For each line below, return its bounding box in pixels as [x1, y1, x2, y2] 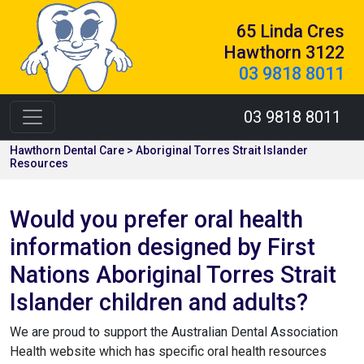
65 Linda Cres [236, 21, 344, 41]
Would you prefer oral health [10, 206, 303, 233]
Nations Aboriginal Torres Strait [10, 261, 336, 288]
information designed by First [10, 233, 315, 261]
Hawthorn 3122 [223, 42, 344, 63]
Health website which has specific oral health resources [10, 344, 327, 359]
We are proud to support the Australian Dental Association [10, 324, 338, 340]
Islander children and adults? [10, 288, 308, 316]
